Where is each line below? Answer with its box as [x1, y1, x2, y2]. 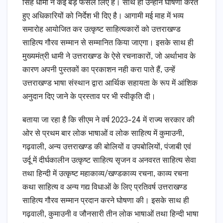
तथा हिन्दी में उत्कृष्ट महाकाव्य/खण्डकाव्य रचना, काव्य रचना [22, 170, 189, 179]
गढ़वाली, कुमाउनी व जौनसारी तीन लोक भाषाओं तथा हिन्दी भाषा [22, 210, 199, 219]
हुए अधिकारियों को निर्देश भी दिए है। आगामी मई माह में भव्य [22, 12, 184, 21]
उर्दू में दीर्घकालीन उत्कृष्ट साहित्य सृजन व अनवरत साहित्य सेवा [22, 156, 196, 165]
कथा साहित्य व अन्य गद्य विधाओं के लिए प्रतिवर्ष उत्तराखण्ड [22, 183, 187, 192]
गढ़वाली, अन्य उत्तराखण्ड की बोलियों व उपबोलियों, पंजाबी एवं [22, 143, 191, 152]
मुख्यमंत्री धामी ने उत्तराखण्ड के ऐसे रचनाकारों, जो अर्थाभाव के [22, 52, 196, 61]
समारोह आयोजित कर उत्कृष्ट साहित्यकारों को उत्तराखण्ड [22, 25, 181, 34]
